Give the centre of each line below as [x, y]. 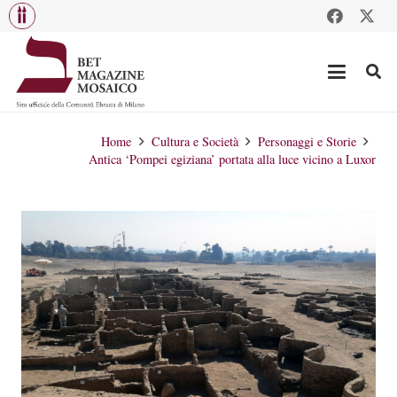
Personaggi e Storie [307, 141]
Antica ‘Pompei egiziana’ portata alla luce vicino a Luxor [232, 159]
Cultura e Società [195, 141]
